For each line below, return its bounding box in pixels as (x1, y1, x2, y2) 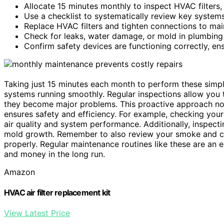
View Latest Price (4, 208, 70, 218)
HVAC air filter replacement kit (4, 187, 110, 198)
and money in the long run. (4, 148, 105, 159)
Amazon (4, 166, 35, 177)
